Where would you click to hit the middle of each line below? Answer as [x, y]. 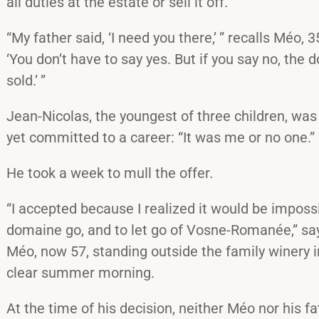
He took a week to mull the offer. [110, 173]
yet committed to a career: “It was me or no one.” [161, 137]
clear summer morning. [80, 272]
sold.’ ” [26, 80]
